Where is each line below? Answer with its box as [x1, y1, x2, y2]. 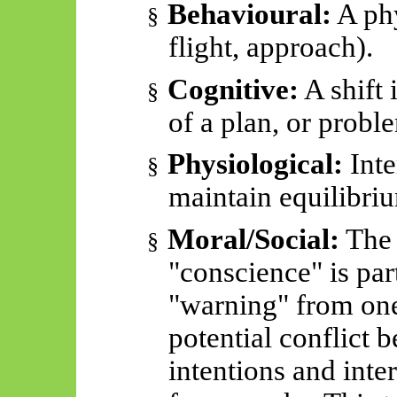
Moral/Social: [167, 222, 339, 255]
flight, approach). [167, 30, 373, 63]
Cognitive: [167, 73, 299, 105]
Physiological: [167, 148, 343, 181]
